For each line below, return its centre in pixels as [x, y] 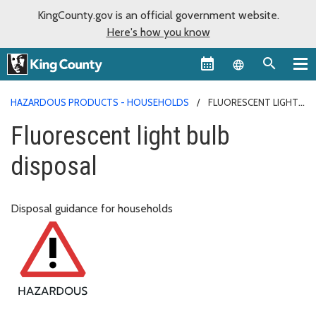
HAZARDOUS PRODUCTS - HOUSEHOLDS [100, 102]
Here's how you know [158, 32]
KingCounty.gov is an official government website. [158, 15]
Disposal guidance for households [92, 208]
